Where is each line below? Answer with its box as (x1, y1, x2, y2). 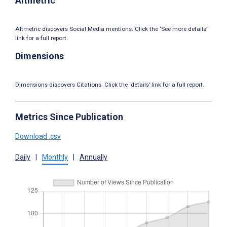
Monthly (42, 153, 68, 162)
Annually (80, 153, 107, 162)
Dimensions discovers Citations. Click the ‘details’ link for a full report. (15, 81, 204, 89)
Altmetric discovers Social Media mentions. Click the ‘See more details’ (15, 25, 207, 33)
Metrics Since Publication (15, 111, 123, 123)
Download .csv (15, 132, 61, 141)
